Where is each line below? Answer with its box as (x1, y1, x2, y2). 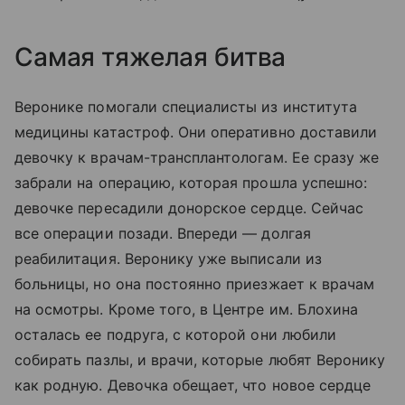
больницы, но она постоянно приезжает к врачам (14, 274, 375, 293)
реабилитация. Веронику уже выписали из (14, 249, 322, 268)
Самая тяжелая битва (14, 41, 287, 72)
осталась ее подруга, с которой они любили (14, 325, 336, 344)
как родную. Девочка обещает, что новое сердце (14, 375, 372, 394)
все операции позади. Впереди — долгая (14, 223, 311, 242)
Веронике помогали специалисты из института (14, 97, 358, 116)
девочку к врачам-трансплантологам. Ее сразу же (14, 147, 380, 166)
